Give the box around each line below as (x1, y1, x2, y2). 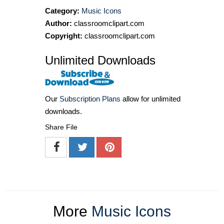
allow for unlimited (120, 94, 180, 103)
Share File (45, 122, 77, 131)
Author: (45, 19, 72, 28)
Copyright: (45, 31, 82, 40)
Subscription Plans (59, 94, 120, 103)
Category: (45, 6, 79, 15)
